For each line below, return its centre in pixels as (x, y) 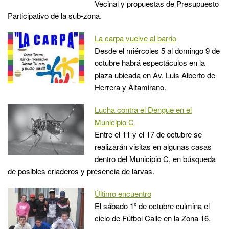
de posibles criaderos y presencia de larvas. (81, 171)
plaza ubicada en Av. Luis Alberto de (155, 75)
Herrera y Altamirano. (130, 87)
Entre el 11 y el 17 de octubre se (148, 134)
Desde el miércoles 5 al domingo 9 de (157, 50)
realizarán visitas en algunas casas (153, 146)
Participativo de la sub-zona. (55, 15)
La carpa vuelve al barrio (135, 38)
